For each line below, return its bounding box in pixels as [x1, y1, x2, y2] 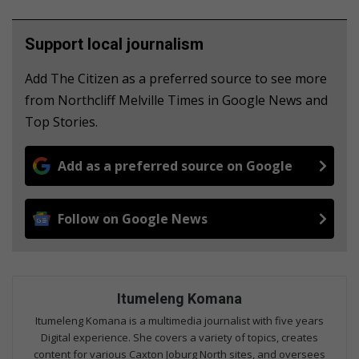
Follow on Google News [58, 210, 208, 228]
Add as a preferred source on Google [58, 157, 292, 175]
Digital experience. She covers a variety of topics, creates [41, 330, 318, 345]
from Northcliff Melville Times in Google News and [25, 91, 328, 110]
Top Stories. [25, 113, 98, 131]
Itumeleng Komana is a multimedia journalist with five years [35, 313, 324, 329]
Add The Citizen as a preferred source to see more [25, 70, 327, 88]
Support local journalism [25, 34, 204, 54]
